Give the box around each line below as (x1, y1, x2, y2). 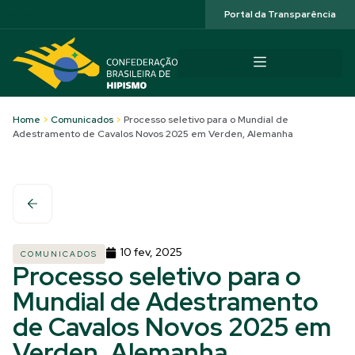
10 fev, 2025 (120, 245, 182, 259)
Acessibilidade (8, 8, 71, 21)
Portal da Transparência (224, 8, 336, 21)
